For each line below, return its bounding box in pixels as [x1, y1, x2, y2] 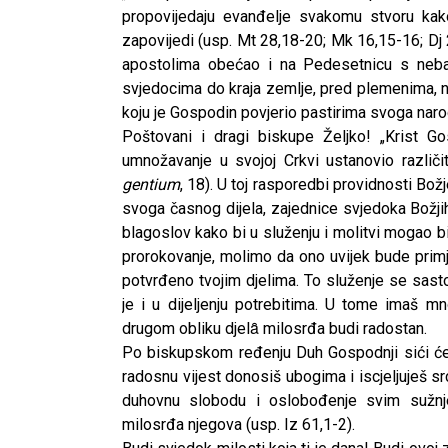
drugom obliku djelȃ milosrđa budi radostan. [122, 318, 427, 338]
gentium [122, 174, 180, 194]
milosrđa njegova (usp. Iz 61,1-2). [122, 414, 355, 434]
